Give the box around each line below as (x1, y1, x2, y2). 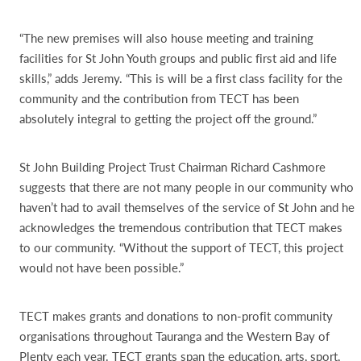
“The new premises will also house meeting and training (19, 29, 313, 46)
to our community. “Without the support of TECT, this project (19, 239, 343, 255)
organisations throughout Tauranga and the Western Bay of (19, 327, 330, 344)
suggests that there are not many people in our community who (19, 178, 354, 195)
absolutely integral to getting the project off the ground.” (19, 110, 317, 127)
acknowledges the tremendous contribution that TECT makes (19, 218, 342, 235)
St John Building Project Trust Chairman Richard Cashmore (19, 158, 326, 175)
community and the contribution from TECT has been (19, 89, 299, 106)
